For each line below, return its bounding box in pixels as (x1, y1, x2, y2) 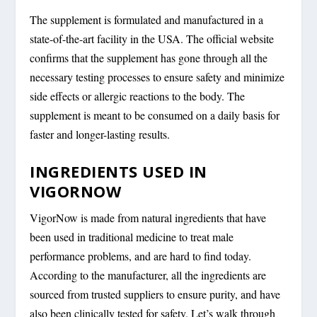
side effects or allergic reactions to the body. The (30, 88, 246, 103)
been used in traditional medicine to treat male (30, 229, 234, 245)
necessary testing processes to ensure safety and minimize (30, 69, 285, 84)
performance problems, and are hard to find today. (30, 248, 252, 264)
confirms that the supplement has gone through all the (30, 50, 268, 65)
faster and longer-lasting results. (30, 126, 171, 142)
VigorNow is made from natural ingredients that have (30, 210, 267, 226)
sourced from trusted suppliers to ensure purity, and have (30, 287, 281, 302)
